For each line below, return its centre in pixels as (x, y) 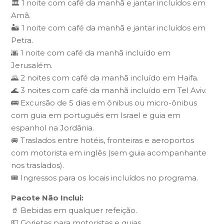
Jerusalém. (32, 65)
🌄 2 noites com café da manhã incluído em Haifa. (105, 78)
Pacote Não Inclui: (47, 198)
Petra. (22, 40)
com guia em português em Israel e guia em (96, 115)
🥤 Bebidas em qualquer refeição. (74, 210)
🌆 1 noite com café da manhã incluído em (91, 53)
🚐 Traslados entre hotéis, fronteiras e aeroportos (103, 140)
